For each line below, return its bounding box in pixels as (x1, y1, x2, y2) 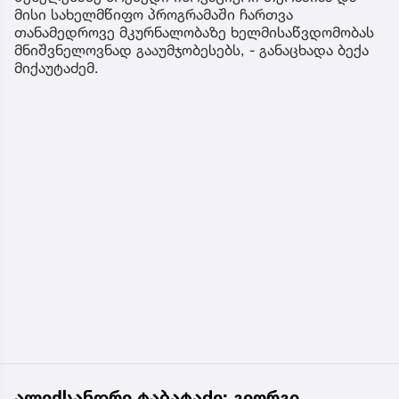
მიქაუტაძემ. (14, 58, 99, 77)
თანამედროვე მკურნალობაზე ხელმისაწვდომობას (14, 22, 374, 41)
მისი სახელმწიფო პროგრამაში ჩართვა (14, 4, 293, 23)
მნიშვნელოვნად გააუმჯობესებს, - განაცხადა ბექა (14, 40, 369, 59)
